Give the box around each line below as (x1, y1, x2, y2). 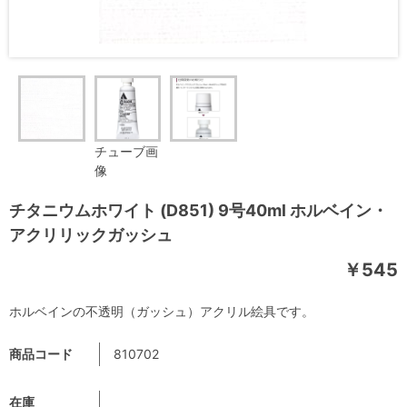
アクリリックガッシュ (9, 225, 173, 245)
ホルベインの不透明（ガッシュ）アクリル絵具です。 (9, 303, 314, 320)
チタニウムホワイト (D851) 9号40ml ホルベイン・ (9, 201, 388, 221)
